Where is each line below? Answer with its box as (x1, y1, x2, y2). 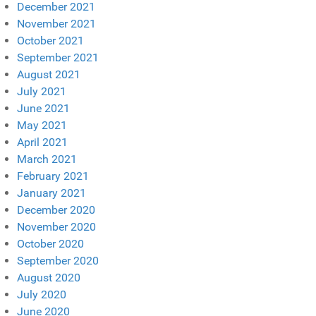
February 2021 (17, 169, 89, 183)
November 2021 (17, 16, 96, 30)
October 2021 (17, 33, 84, 47)
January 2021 (17, 186, 86, 200)
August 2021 (17, 67, 80, 81)
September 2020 (17, 253, 99, 267)
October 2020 (17, 236, 84, 250)
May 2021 (17, 118, 67, 132)
